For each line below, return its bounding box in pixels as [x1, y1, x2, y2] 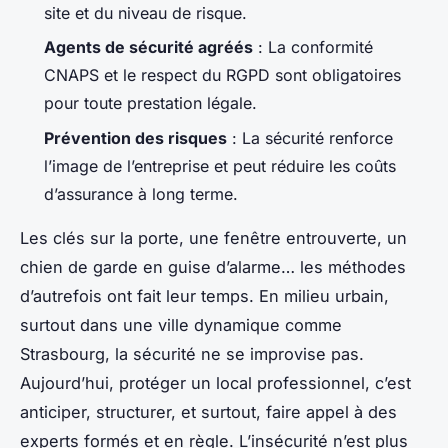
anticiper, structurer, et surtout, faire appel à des [20, 401, 397, 422]
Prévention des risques [44, 127, 227, 148]
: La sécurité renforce [227, 127, 393, 148]
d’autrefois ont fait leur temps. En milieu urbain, [20, 285, 389, 306]
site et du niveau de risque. [44, 3, 247, 24]
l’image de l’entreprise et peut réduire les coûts [44, 155, 396, 176]
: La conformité [253, 37, 373, 58]
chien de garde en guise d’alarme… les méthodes [20, 256, 406, 277]
